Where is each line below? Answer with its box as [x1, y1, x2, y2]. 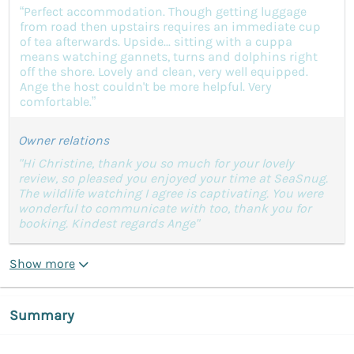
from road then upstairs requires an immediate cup [20, 18, 321, 34]
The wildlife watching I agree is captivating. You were [18, 185, 323, 201]
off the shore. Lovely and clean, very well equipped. [20, 63, 308, 79]
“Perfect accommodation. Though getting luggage [20, 3, 307, 19]
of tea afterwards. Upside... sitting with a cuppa [20, 33, 292, 49]
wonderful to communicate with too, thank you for [18, 200, 311, 216]
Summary [9, 306, 74, 324]
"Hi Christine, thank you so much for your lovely [18, 155, 294, 171]
